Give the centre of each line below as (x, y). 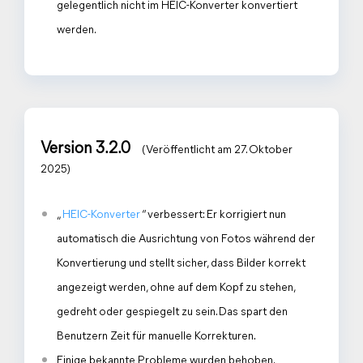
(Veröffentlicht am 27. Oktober (217, 150)
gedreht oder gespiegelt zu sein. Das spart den (172, 312)
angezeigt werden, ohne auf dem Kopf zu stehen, (176, 288)
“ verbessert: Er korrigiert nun (213, 215)
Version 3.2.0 (87, 149)
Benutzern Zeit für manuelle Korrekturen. (156, 337)
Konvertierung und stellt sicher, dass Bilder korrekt (181, 264)
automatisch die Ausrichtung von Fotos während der (186, 239)
